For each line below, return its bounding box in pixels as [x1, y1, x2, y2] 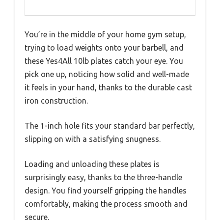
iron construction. [25, 96, 88, 106]
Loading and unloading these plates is [25, 160, 160, 169]
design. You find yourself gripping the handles [25, 186, 187, 195]
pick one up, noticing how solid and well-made [25, 70, 189, 79]
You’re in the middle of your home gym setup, [25, 30, 186, 39]
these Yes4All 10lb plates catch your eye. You [25, 56, 183, 66]
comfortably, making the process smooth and [25, 199, 188, 209]
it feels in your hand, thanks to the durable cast [25, 83, 192, 92]
